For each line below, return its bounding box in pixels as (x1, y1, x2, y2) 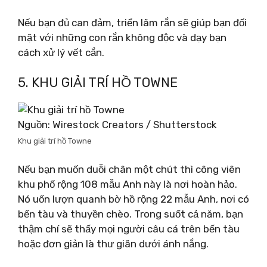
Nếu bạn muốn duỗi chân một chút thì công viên (18, 163, 241, 175)
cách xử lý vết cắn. (18, 46, 104, 58)
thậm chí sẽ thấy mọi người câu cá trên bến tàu (18, 222, 240, 235)
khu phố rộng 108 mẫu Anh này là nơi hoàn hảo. (18, 178, 237, 190)
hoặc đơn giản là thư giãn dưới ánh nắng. (18, 237, 209, 250)
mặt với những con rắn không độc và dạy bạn (18, 31, 226, 44)
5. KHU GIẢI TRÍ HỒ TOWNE (18, 74, 178, 91)
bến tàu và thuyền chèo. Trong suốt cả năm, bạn (18, 207, 243, 220)
